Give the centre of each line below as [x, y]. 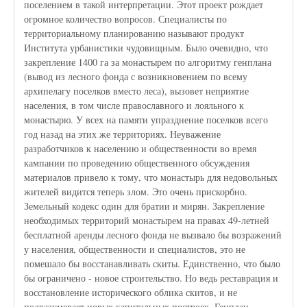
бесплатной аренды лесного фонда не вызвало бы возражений [153, 235]
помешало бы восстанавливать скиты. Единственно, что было [152, 264]
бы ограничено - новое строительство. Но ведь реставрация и [151, 278]
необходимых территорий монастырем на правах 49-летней [147, 221]
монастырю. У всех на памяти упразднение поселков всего [146, 120]
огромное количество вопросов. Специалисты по [126, 19]
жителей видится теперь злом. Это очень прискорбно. [136, 192]
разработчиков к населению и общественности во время [140, 149]
